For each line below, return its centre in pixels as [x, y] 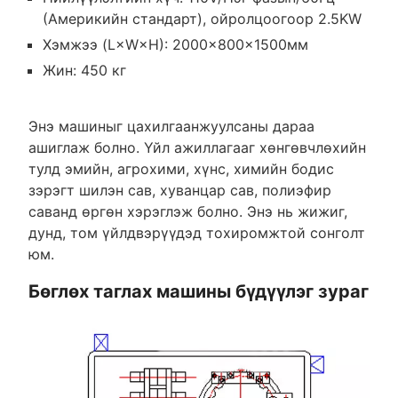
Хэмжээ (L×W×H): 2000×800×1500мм [175, 45]
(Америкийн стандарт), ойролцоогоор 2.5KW [202, 19]
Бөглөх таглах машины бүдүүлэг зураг [198, 292]
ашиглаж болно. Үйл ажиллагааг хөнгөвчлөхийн [197, 148]
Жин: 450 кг [84, 71]
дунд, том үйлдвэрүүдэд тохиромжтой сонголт [196, 233]
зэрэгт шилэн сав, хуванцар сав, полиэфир [179, 191]
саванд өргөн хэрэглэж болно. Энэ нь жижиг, [187, 212]
